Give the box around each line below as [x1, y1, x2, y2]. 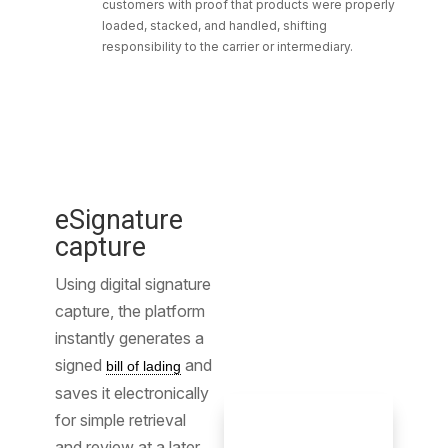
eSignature [54, 204, 183, 236]
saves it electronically [54, 383, 209, 403]
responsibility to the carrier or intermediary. [101, 39, 353, 54]
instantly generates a [54, 328, 204, 348]
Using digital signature [54, 274, 211, 294]
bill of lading [105, 358, 181, 374]
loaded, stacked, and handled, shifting [101, 18, 327, 33]
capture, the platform [54, 301, 205, 321]
